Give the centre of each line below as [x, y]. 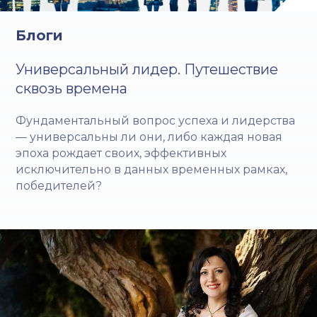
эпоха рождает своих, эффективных [121, 154]
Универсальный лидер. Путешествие [147, 70]
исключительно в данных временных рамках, [152, 170]
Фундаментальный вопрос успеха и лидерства [156, 121]
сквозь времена [72, 89]
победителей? [59, 186]
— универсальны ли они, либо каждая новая [149, 137]
